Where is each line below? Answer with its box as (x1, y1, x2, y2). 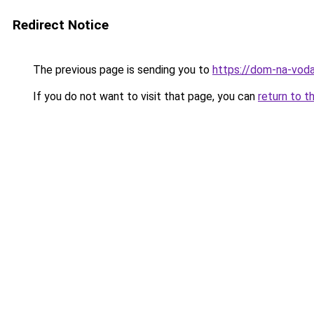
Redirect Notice (13, 17, 109, 33)
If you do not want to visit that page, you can (30, 90, 258, 103)
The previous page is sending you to (30, 63, 212, 76)
